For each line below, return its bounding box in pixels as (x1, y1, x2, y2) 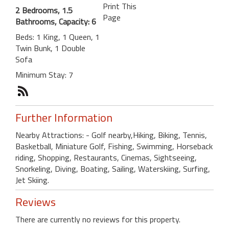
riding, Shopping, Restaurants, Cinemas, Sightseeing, (15, 151, 197, 164)
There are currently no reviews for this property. (15, 213, 180, 226)
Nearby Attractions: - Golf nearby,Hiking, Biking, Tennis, (15, 129, 207, 142)
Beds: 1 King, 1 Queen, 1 (15, 31, 100, 43)
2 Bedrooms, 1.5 (15, 4, 73, 17)
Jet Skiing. (15, 174, 49, 187)
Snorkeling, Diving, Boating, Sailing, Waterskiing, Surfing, (15, 163, 210, 175)
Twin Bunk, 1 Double (15, 42, 85, 55)
